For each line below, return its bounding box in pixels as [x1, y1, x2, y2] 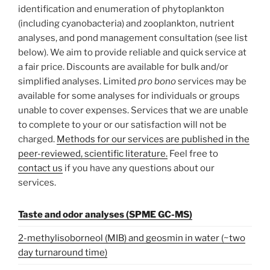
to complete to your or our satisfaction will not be [18, 119, 227, 130]
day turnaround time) [18, 247, 107, 259]
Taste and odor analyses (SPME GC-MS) [18, 209, 192, 221]
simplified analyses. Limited [18, 75, 138, 87]
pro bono [138, 75, 176, 87]
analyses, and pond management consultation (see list [18, 32, 248, 43]
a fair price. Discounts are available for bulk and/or [18, 61, 228, 72]
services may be [176, 75, 246, 87]
